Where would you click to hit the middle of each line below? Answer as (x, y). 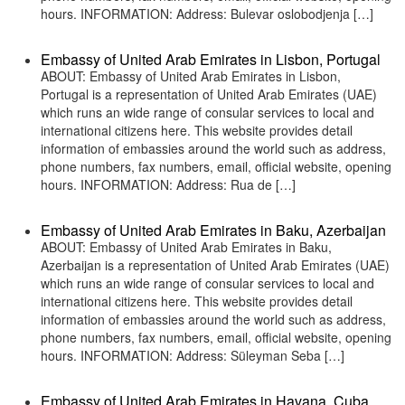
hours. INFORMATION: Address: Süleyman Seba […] (193, 355)
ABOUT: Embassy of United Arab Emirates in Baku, (186, 247)
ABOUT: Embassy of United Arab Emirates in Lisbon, (191, 76)
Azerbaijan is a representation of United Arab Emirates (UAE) (215, 265)
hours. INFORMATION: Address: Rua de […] (168, 184)
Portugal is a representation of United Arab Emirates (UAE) (209, 94)
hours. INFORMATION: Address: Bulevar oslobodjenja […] (207, 14)
